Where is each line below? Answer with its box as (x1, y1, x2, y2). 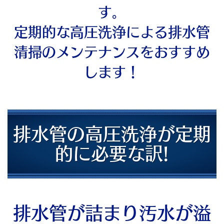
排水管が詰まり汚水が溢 (13, 204, 211, 222)
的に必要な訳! (55, 144, 169, 163)
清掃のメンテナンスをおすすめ (14, 45, 210, 59)
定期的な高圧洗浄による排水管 (14, 25, 210, 39)
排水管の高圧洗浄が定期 (13, 125, 211, 143)
